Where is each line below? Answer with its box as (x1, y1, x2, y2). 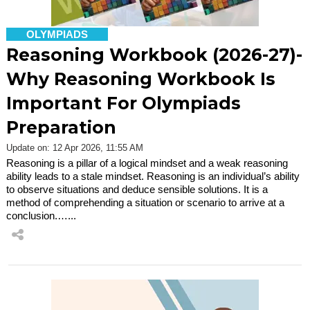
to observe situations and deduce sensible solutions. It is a (6, 183, 268, 195)
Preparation (6, 116, 116, 138)
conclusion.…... (6, 209, 76, 221)
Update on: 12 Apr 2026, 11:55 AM (6, 142, 143, 153)
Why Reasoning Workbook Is (6, 68, 275, 89)
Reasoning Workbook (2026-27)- (6, 44, 302, 65)
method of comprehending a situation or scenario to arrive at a (6, 196, 284, 208)
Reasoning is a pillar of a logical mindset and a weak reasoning (6, 156, 288, 169)
